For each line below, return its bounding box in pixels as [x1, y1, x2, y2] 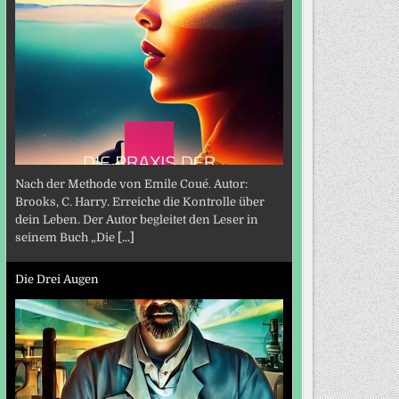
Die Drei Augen [14, 272, 99, 286]
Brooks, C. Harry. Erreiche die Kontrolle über [14, 195, 265, 209]
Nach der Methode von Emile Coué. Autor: [14, 177, 248, 191]
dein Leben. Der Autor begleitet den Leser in [14, 213, 258, 227]
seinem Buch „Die [14, 231, 118, 245]
